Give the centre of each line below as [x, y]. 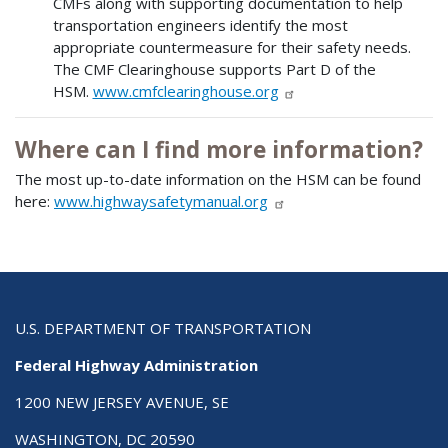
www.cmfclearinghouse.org [185, 90]
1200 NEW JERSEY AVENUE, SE [122, 402]
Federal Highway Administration [136, 365]
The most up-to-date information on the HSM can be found [218, 179]
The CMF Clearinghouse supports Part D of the [214, 68]
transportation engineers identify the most [200, 24]
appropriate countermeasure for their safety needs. [231, 46]
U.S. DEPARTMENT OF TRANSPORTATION [163, 328]
